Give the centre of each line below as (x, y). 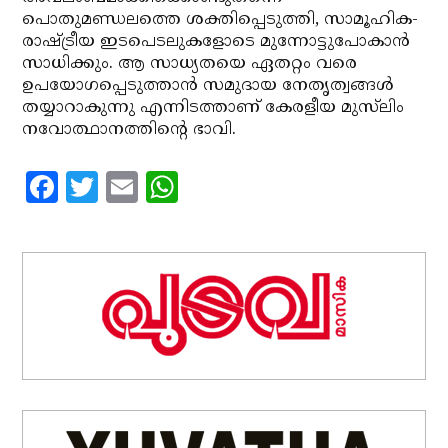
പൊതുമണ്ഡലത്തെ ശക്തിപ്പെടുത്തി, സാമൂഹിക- (220, 20)
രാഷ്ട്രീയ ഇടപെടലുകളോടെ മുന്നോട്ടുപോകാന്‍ (216, 42)
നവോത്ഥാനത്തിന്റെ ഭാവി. (129, 130)
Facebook (131, 187)
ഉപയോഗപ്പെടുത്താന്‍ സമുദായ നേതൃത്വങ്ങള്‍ (208, 86)
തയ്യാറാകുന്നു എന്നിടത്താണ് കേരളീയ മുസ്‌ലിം (213, 108)
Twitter (157, 187)
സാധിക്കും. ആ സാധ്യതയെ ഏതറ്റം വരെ (190, 64)
